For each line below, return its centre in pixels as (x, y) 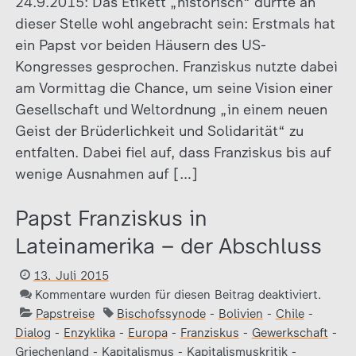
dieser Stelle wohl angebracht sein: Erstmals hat (175, 24)
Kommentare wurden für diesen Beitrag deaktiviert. (178, 295)
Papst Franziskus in (111, 218)
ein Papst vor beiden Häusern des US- (140, 45)
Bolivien (240, 314)
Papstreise (65, 314)
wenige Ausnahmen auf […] (106, 174)
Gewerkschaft (290, 333)
